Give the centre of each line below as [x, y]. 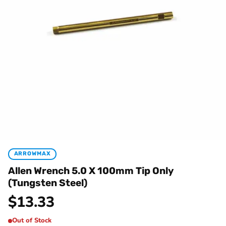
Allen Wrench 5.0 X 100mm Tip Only [91, 171]
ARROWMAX [32, 154]
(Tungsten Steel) [48, 183]
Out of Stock [32, 220]
